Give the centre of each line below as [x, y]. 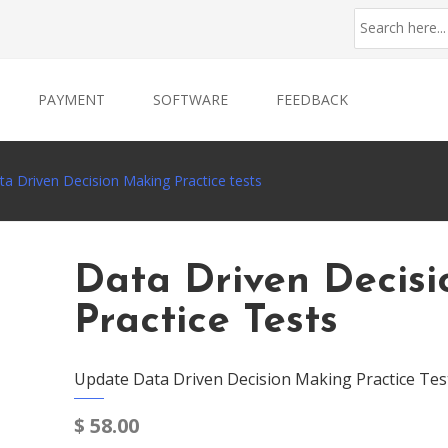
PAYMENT [71, 99]
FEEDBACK [312, 99]
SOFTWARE [190, 99]
